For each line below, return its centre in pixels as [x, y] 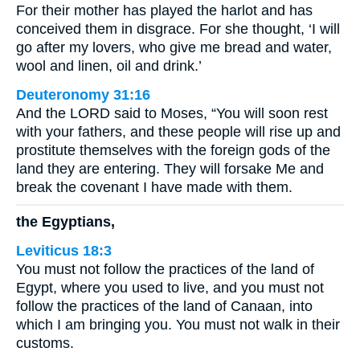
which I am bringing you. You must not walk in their [178, 324]
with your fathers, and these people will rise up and [178, 132]
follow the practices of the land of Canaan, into [164, 306]
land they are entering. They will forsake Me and [170, 169]
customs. [45, 343]
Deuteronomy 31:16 [83, 95]
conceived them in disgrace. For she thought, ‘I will [178, 29]
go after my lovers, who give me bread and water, [174, 47]
